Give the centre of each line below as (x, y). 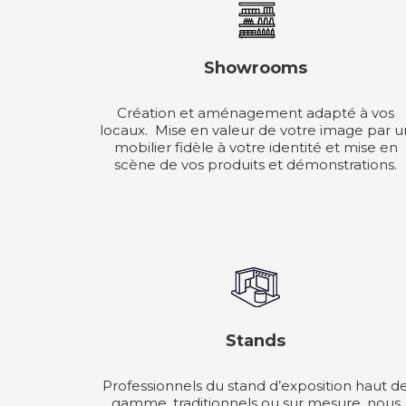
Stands (256, 340)
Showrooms (256, 68)
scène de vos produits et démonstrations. (256, 164)
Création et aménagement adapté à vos (256, 112)
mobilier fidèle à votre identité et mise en (256, 147)
